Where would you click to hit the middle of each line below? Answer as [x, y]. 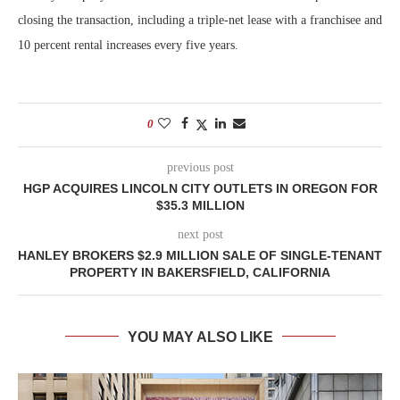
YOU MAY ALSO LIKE [200, 337]
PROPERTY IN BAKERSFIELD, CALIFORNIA [200, 272]
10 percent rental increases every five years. [128, 45]
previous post [200, 167]
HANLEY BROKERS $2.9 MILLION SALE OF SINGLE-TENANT [200, 255]
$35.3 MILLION [200, 205]
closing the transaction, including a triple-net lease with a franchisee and [200, 20]
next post [200, 234]
